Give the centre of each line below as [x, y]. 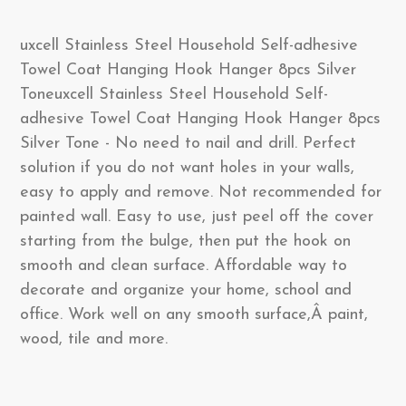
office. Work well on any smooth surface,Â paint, [194, 315]
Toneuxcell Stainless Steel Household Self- [174, 95]
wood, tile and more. [94, 339]
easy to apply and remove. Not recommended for [201, 193]
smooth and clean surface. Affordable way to [184, 266]
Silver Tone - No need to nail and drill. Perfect [188, 144]
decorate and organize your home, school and [186, 290]
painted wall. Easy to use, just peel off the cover [197, 217]
